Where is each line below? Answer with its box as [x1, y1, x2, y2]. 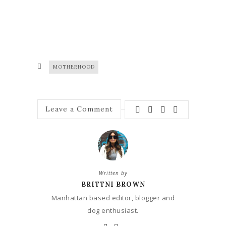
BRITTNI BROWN [81, 180, 145, 189]
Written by [98, 169, 128, 177]
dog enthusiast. [87, 205, 139, 215]
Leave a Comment [45, 104, 113, 114]
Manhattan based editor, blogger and [51, 193, 175, 202]
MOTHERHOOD [53, 63, 95, 70]
